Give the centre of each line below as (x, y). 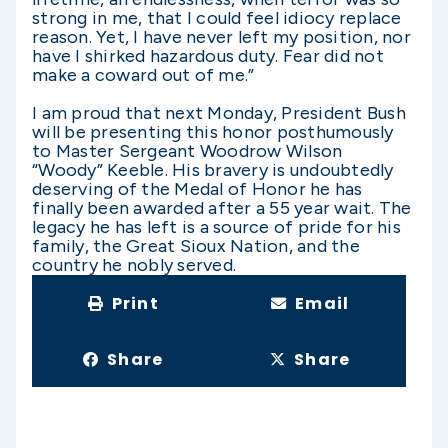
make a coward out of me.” (143, 75)
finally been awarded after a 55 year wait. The (222, 208)
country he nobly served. (134, 265)
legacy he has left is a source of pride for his (216, 227)
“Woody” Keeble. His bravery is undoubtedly (213, 170)
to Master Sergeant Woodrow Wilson (187, 151)
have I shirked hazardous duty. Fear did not (208, 56)
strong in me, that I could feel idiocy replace (217, 18)
